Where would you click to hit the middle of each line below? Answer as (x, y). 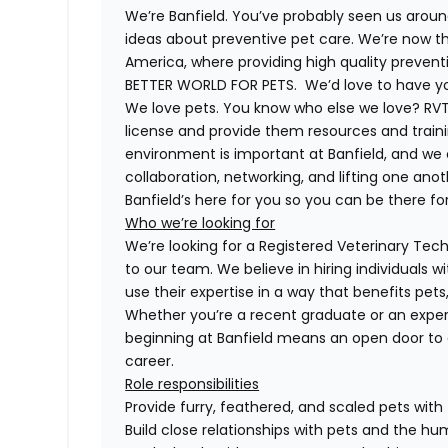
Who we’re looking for (200, 223)
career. (150, 361)
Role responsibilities (192, 384)
